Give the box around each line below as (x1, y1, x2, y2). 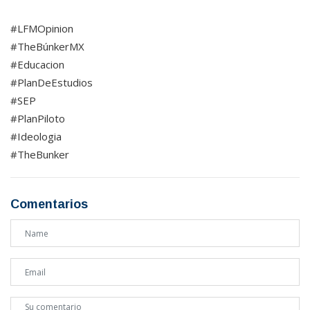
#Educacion (10, 57, 64, 72)
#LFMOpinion (10, 21, 73, 36)
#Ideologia (10, 129, 62, 144)
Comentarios (10, 197, 88, 212)
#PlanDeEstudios (10, 75, 93, 90)
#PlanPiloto (10, 111, 65, 126)
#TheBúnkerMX (10, 39, 84, 54)
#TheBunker (10, 147, 69, 162)
